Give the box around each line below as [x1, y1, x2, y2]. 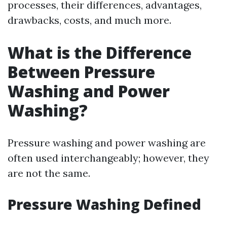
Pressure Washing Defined [8, 195, 201, 214]
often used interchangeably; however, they [8, 152, 209, 164]
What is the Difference [8, 42, 192, 63]
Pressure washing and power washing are [8, 136, 206, 149]
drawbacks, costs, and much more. [8, 14, 171, 26]
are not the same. [8, 167, 90, 179]
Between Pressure [8, 61, 155, 83]
